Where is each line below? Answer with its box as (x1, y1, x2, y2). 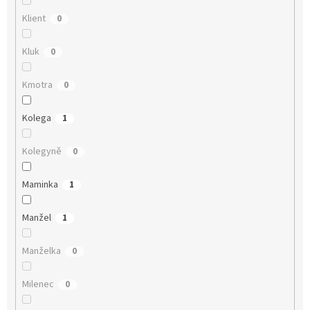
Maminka (21, 178, 58, 192)
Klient (21, 12, 46, 26)
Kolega (21, 111, 51, 126)
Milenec (21, 277, 54, 292)
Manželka (21, 244, 61, 259)
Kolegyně (21, 145, 62, 159)
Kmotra (21, 78, 53, 93)
